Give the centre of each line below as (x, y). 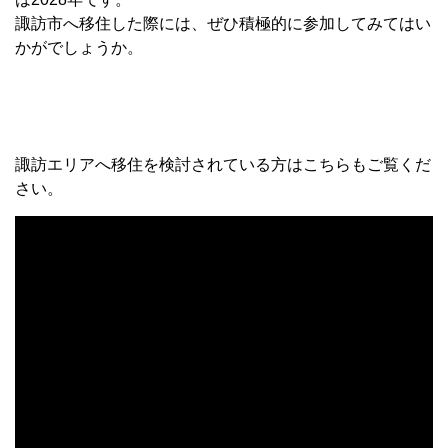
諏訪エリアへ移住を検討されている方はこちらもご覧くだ (223, 164)
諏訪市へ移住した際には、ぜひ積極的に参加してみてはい (223, 23)
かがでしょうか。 (79, 47)
